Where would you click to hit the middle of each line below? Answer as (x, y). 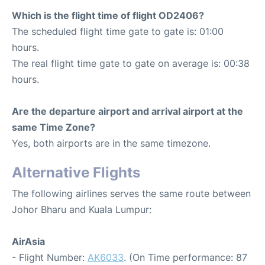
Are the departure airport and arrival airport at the (127, 111)
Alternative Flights (76, 172)
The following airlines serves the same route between (131, 193)
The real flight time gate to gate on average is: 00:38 (131, 63)
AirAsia (28, 241)
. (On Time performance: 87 (185, 257)
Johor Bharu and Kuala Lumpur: (82, 209)
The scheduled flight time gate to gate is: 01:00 (118, 31)
